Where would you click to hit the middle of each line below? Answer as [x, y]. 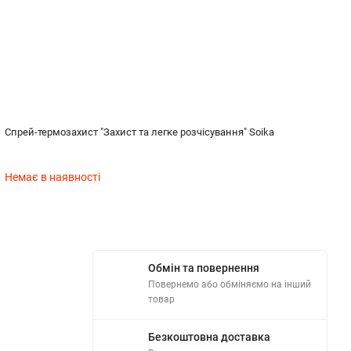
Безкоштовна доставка [209, 337]
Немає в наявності [52, 177]
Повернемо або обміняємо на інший [230, 284]
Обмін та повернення [204, 268]
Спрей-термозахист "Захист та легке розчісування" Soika [139, 132]
